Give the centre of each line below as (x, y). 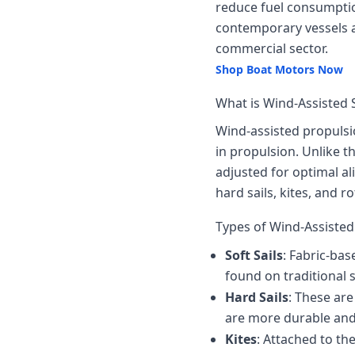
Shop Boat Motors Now (279, 69)
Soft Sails (254, 255)
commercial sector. (272, 48)
